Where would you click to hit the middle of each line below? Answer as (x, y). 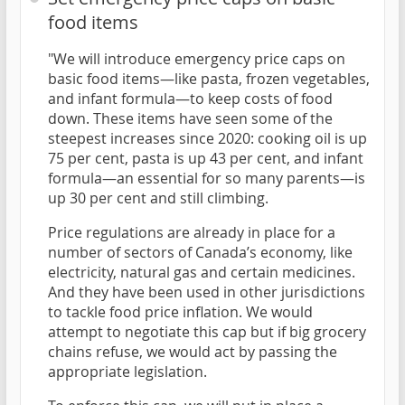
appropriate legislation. (127, 371)
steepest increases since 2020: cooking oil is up (207, 138)
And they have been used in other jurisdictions (207, 292)
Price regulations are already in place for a (192, 232)
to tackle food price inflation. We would (180, 311)
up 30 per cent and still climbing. (158, 198)
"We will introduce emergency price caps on (197, 58)
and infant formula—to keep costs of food (190, 98)
